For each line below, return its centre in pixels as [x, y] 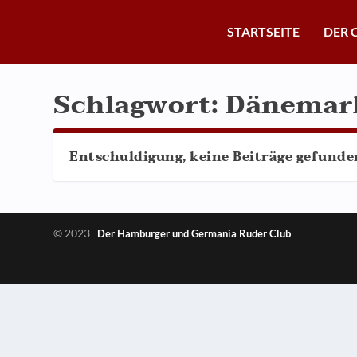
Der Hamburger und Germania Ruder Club [194, 233]
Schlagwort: [140, 105]
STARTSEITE [263, 31]
